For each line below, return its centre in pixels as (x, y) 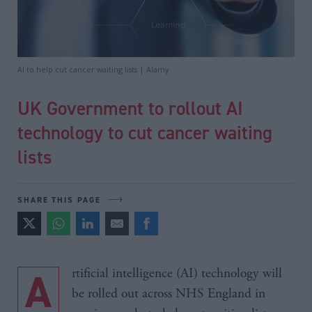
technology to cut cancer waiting (145, 132)
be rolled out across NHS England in (169, 294)
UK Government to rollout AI (130, 108)
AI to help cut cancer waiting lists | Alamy (93, 69)
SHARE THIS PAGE (59, 200)
